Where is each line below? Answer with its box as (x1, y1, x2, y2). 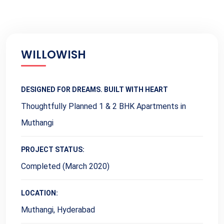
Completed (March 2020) (21, 161, 109, 171)
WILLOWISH (21, 47, 86, 63)
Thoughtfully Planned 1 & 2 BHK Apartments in (21, 101, 186, 111)
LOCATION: (21, 189, 58, 197)
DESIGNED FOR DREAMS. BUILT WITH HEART (21, 85, 168, 94)
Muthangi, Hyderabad (21, 205, 95, 215)
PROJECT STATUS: (21, 145, 84, 154)
